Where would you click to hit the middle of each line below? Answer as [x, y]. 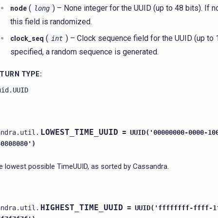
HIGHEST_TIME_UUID [82, 208]
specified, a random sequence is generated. [84, 52]
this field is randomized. [51, 22]
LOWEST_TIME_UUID [79, 132]
